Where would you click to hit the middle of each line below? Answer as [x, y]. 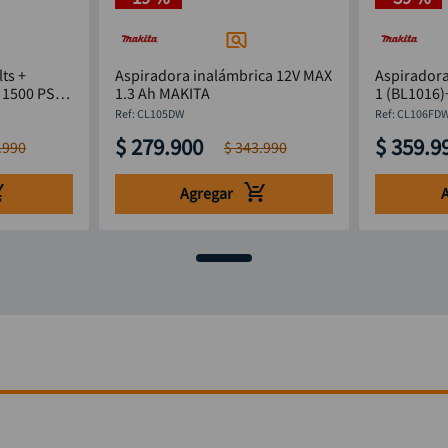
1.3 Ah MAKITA [162, 93]
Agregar [206, 193]
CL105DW [160, 113]
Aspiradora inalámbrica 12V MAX [223, 75]
